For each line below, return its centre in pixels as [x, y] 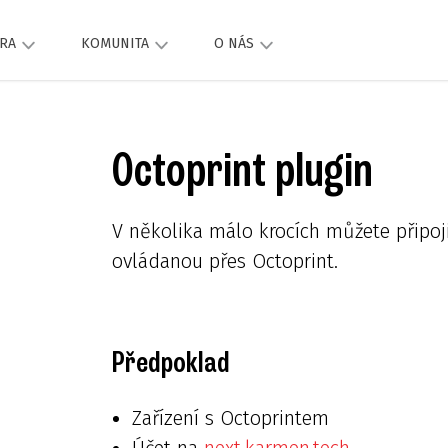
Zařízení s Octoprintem [230, 417]
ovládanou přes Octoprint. [225, 261]
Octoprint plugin [242, 170]
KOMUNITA [114, 43]
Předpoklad [171, 361]
